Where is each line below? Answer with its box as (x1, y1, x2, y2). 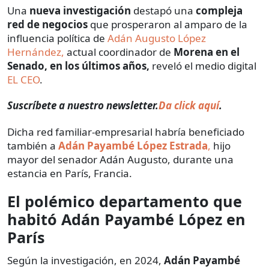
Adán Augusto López (107, 31, 206, 46)
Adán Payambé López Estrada (58, 139, 208, 153)
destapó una (131, 4, 196, 18)
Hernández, (7, 45, 64, 59)
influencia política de (7, 31, 107, 46)
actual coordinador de (64, 45, 174, 59)
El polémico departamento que (7, 191, 242, 212)
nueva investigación (29, 4, 131, 18)
